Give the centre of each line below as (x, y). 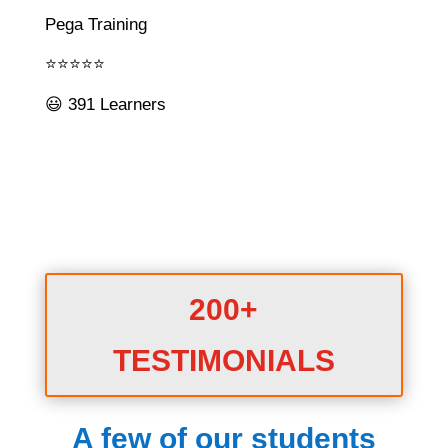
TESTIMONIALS (223, 360)
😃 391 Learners (105, 104)
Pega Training (95, 24)
